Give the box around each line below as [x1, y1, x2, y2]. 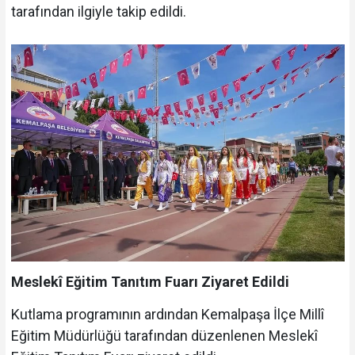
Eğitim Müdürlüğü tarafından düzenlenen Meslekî [10, 326, 318, 344]
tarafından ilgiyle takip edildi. [10, 2, 186, 20]
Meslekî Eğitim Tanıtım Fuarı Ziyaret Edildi [10, 273, 289, 291]
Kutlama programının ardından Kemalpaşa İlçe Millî [10, 305, 324, 323]
